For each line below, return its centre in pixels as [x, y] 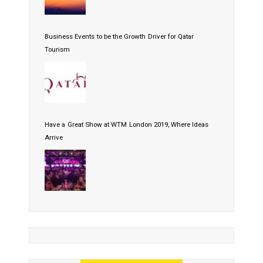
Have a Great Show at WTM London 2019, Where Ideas [127, 125]
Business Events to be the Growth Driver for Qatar [119, 37]
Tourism [58, 50]
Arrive [54, 138]
